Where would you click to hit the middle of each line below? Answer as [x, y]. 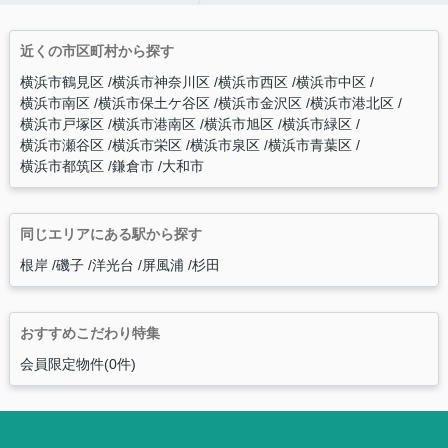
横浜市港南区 [155, 124]
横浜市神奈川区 [162, 82]
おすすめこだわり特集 [89, 333]
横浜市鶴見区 [63, 82]
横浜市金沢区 [261, 103]
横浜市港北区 [353, 103]
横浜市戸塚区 [63, 124]
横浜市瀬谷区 [63, 145]
